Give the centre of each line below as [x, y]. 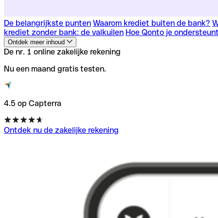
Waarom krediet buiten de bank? [152, 23]
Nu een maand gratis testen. [55, 69]
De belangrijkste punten [47, 23]
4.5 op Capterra [33, 103]
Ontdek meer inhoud [37, 42]
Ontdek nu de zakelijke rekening [61, 130]
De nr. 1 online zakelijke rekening [62, 52]
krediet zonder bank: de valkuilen [64, 32]
